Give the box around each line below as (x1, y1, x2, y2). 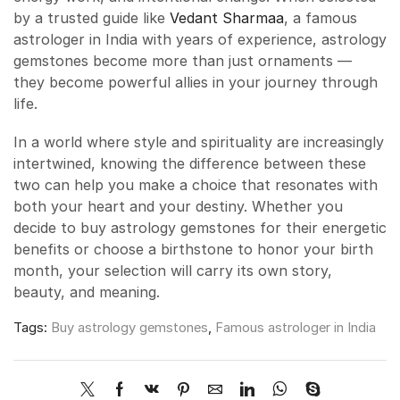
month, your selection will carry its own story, (13, 261, 332, 279)
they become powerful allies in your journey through (13, 73, 378, 91)
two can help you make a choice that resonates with (13, 175, 378, 194)
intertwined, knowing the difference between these (13, 154, 366, 172)
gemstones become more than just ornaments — (13, 52, 352, 70)
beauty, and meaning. (13, 282, 160, 301)
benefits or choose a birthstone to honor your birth (13, 239, 373, 258)
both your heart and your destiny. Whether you (13, 196, 343, 215)
